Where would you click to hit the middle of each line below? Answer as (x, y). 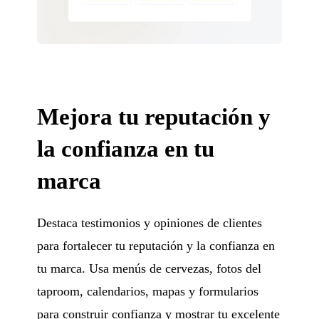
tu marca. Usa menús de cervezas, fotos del (150, 268)
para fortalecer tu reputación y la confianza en (156, 245)
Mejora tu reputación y (154, 116)
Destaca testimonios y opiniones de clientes (150, 223)
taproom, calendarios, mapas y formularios (148, 291)
